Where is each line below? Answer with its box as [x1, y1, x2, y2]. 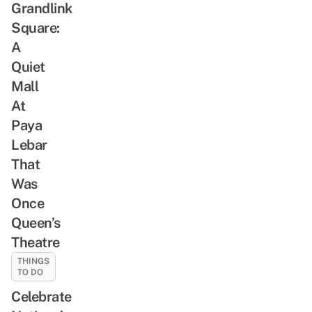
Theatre [11, 233, 60, 251]
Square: [11, 19, 60, 36]
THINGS [17, 256, 49, 266]
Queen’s [11, 214, 61, 231]
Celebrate [11, 288, 72, 305]
